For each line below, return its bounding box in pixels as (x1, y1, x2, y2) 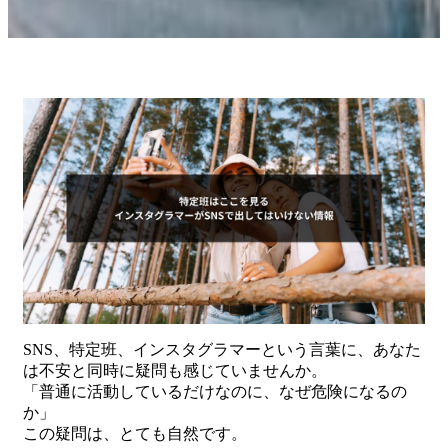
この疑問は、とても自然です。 (23, 425, 247, 442)
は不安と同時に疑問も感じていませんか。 (23, 362, 327, 379)
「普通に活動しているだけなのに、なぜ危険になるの (23, 383, 407, 400)
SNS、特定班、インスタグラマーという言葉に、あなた (23, 341, 421, 358)
